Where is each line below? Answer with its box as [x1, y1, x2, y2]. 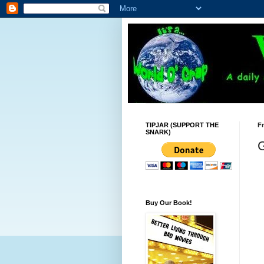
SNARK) [146, 128, 171, 136]
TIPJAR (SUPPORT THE [146, 121, 219, 128]
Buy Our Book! [146, 199, 192, 206]
